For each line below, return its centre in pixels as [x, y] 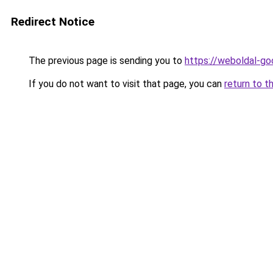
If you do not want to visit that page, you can [125, 84]
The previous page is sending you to [105, 61]
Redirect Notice [53, 22]
